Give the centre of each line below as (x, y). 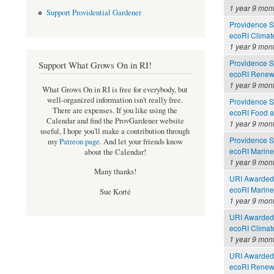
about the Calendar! (115, 152)
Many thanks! (115, 172)
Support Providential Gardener (94, 13)
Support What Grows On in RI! (95, 65)
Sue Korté (115, 191)
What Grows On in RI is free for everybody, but (115, 90)
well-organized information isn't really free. (115, 100)
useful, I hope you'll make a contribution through (115, 131)
